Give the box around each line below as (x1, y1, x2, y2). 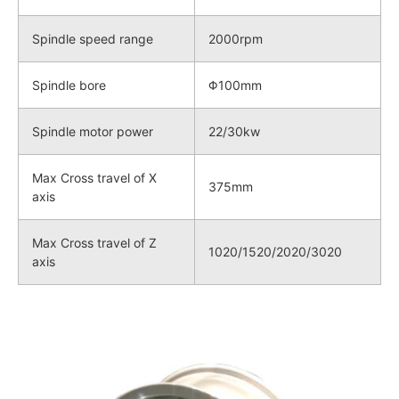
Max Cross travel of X (32, 169, 157, 185)
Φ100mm (208, 77, 262, 93)
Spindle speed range (32, 30, 153, 46)
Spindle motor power (32, 123, 153, 139)
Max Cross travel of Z (32, 234, 157, 250)
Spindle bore (32, 77, 106, 93)
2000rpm (208, 30, 263, 46)
